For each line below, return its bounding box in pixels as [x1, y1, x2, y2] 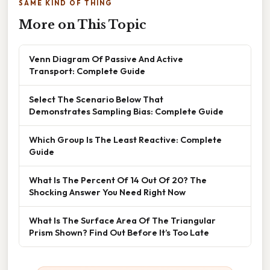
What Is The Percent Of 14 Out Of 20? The [29, 174, 207, 186]
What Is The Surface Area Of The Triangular [29, 215, 216, 227]
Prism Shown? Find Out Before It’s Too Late [29, 227, 209, 239]
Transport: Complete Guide [29, 65, 145, 77]
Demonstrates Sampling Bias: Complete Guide [29, 105, 224, 118]
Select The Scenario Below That [29, 93, 163, 105]
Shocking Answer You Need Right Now [29, 186, 186, 198]
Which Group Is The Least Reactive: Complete [29, 134, 222, 146]
